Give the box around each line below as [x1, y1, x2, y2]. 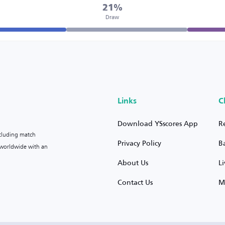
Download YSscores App [118, 117, 198, 130]
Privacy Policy [118, 136, 162, 150]
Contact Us [118, 175, 153, 189]
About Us [118, 156, 149, 169]
